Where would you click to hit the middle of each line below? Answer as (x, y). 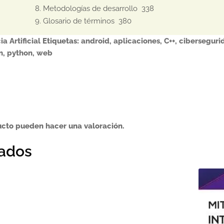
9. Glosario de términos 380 (83, 21)
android (95, 41)
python (19, 53)
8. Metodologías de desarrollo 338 (95, 9)
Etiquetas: (61, 41)
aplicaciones (136, 41)
